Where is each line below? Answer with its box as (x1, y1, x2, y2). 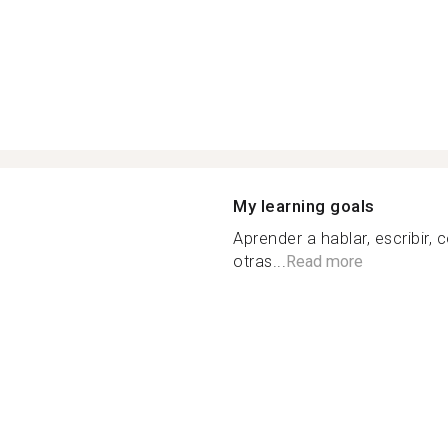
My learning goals (233, 195, 375, 216)
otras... (233, 251, 286, 271)
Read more (286, 251, 363, 271)
